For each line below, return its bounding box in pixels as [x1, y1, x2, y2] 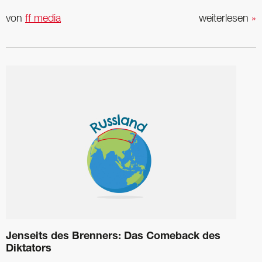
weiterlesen [199, 13, 251, 23]
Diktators [6, 243, 51, 254]
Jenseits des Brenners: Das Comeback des [6, 231, 220, 242]
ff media [25, 13, 61, 23]
